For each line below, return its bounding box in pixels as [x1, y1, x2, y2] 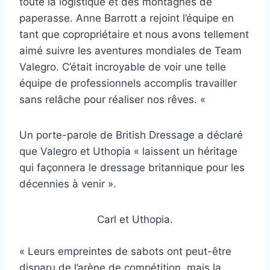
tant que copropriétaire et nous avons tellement [19, 28, 249, 41]
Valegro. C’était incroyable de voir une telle [19, 61, 226, 74]
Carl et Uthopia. [97, 213, 173, 226]
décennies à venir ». [19, 178, 116, 190]
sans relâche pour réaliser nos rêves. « [19, 93, 209, 106]
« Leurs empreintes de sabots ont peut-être [19, 245, 231, 257]
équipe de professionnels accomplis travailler [19, 77, 237, 90]
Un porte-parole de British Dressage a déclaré [19, 129, 243, 142]
